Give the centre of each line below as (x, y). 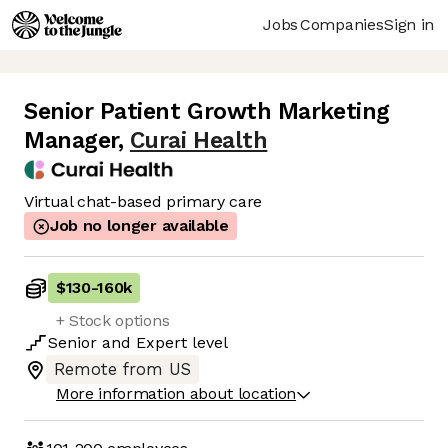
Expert (161, 343)
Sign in (409, 24)
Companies (342, 24)
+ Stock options (113, 321)
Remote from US (122, 370)
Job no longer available (139, 226)
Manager (71, 141)
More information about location (176, 394)
